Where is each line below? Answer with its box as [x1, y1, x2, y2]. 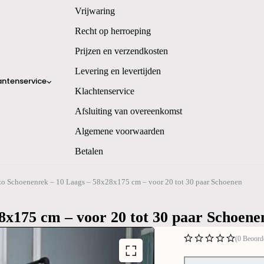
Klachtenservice [75, 86, 134, 96]
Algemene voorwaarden [75, 126, 164, 136]
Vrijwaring [75, 6, 115, 16]
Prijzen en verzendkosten [75, 46, 168, 56]
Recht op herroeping [75, 26, 151, 36]
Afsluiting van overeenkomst [75, 106, 182, 116]
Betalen [75, 146, 103, 156]
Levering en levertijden [75, 66, 161, 76]
